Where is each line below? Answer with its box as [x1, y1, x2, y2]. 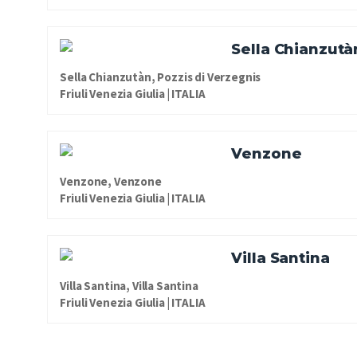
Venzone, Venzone [60, 173, 162, 189]
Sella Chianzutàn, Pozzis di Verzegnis [60, 69, 261, 84]
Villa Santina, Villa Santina [60, 277, 198, 293]
